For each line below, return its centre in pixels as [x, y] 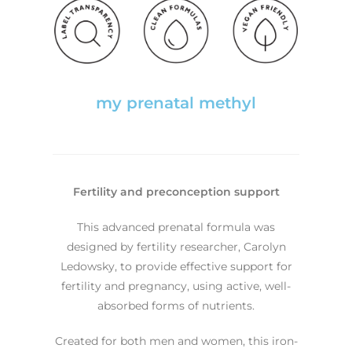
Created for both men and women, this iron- [176, 341]
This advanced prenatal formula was [176, 227]
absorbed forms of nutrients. [176, 305]
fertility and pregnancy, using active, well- [176, 286]
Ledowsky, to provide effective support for [176, 266]
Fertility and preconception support [176, 191]
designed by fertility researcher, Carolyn [176, 246]
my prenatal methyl [176, 103]
